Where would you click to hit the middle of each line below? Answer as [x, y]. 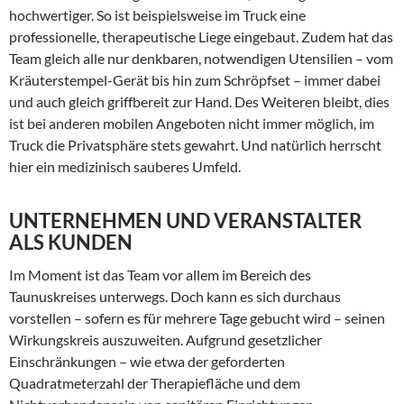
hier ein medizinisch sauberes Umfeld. [125, 167]
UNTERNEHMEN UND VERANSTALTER [185, 221]
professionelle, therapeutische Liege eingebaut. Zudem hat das [201, 37]
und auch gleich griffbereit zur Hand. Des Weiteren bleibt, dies [199, 102]
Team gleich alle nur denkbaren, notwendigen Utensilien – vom [201, 59]
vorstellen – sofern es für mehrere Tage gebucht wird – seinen [197, 318]
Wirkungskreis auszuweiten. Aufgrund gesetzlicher [165, 340]
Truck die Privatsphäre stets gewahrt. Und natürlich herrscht [195, 145]
